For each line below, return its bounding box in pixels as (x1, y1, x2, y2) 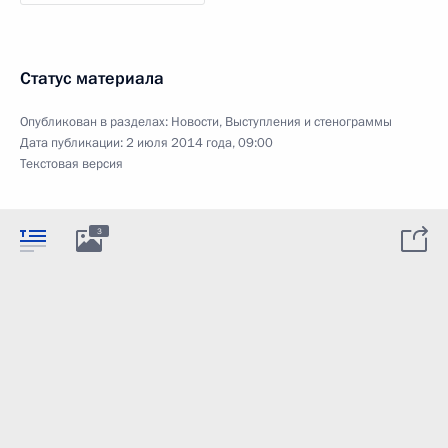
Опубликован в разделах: (20, 113, 171, 131)
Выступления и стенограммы (225, 113, 392, 131)
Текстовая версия (20, 155, 123, 173)
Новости (171, 113, 219, 131)
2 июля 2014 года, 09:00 (126, 134, 273, 152)
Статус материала (20, 67, 164, 90)
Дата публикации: (20, 134, 126, 152)
